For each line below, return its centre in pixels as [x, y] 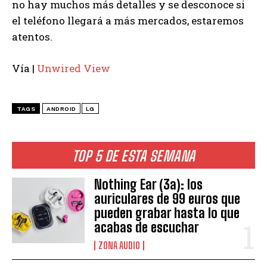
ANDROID [61, 109]
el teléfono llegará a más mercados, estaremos [128, 21]
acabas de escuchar [147, 228]
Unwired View [74, 69]
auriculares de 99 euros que [167, 199]
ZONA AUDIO [119, 246]
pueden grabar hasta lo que [167, 213]
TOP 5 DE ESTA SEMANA [133, 156]
